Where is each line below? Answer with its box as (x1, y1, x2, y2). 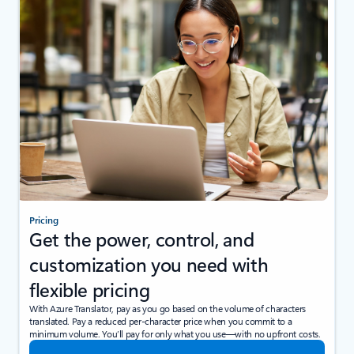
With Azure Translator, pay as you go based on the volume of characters (29, 301, 306, 314)
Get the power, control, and (29, 225, 254, 251)
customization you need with (29, 250, 269, 277)
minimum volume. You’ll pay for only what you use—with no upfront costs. (29, 326, 321, 340)
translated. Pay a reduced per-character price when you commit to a (29, 314, 292, 327)
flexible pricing (29, 276, 150, 302)
